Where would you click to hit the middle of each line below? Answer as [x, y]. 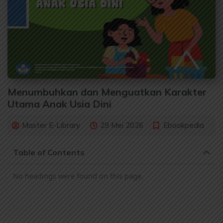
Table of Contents [49, 153]
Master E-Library [51, 125]
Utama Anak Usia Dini [59, 104]
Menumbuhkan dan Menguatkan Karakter [107, 92]
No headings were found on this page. [78, 176]
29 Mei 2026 [122, 125]
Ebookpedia [184, 125]
